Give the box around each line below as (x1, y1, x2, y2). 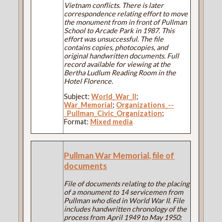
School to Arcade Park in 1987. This (64, 26, 175, 35)
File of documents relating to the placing (64, 179, 190, 188)
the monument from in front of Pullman (64, 17, 187, 26)
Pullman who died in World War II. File (64, 196, 185, 205)
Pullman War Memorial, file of (64, 150, 175, 161)
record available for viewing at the (64, 59, 171, 68)
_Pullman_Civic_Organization (64, 109, 163, 117)
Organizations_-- (116, 100, 174, 109)
